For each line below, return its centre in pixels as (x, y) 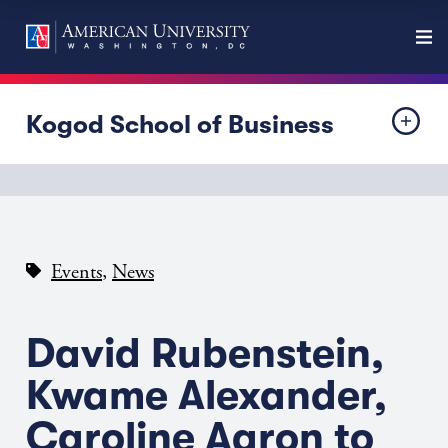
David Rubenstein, (205, 353)
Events (76, 272)
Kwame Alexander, (206, 395)
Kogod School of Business (180, 124)
